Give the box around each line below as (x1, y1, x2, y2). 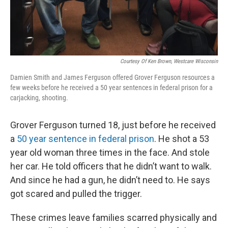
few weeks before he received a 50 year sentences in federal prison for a (10, 83, 213, 92)
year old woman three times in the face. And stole (10, 147, 210, 158)
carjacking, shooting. (10, 94, 68, 102)
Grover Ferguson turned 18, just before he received (10, 120, 216, 130)
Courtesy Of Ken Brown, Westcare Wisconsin (120, 58, 218, 65)
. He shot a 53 (154, 133, 209, 144)
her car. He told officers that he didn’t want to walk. (10, 161, 212, 172)
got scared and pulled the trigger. (10, 188, 142, 199)
